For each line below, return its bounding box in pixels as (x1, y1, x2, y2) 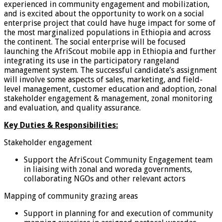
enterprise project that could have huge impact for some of (4, 18, 216, 28)
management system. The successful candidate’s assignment (4, 65, 217, 75)
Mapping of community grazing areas (4, 191, 138, 201)
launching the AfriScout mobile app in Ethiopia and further (4, 46, 216, 56)
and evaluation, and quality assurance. (4, 103, 141, 112)
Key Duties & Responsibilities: (4, 120, 118, 130)
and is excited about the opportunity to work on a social (4, 8, 204, 18)
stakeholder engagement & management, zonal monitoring (4, 93, 213, 103)
